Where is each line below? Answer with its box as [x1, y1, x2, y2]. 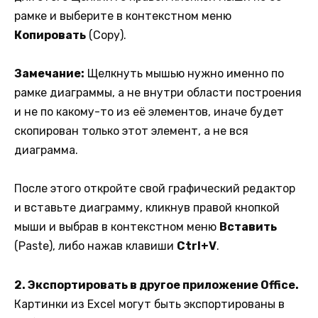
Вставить [219, 220, 277, 234]
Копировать [14, 28, 86, 42]
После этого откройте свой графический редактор [14, 182, 295, 196]
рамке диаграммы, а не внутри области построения [14, 86, 302, 100]
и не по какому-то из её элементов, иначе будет [14, 105, 284, 119]
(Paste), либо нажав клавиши [14, 239, 177, 253]
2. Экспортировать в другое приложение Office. [14, 278, 299, 292]
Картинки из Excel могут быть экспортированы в [14, 297, 285, 311]
